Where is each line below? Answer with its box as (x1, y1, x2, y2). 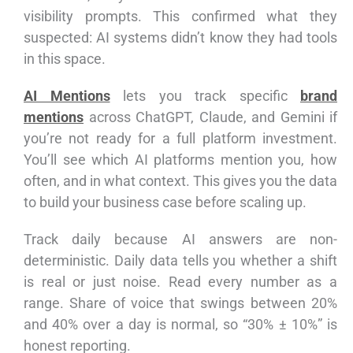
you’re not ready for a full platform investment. (24, 130, 337, 147)
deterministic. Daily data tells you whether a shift (24, 252, 337, 269)
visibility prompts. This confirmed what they (24, 8, 337, 25)
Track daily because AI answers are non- (24, 231, 337, 248)
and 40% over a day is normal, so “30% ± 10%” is (24, 316, 337, 333)
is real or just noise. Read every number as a (24, 273, 337, 291)
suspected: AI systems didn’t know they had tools (24, 29, 337, 46)
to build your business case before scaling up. (24, 194, 307, 211)
